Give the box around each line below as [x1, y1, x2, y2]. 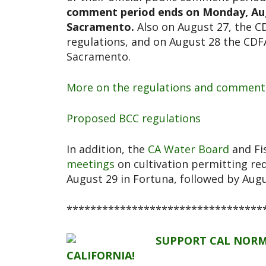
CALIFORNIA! [66, 248, 135, 263]
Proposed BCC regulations [66, 111, 201, 126]
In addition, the [66, 142, 148, 157]
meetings [66, 157, 115, 172]
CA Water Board [148, 142, 229, 157]
